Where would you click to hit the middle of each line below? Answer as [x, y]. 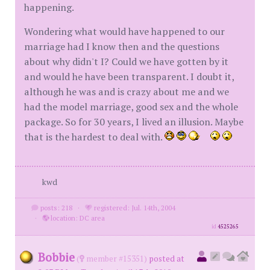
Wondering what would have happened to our [124, 31]
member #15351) [116, 259]
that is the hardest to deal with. [94, 137]
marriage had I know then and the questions [122, 46]
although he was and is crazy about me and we [127, 92]
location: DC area [77, 218]
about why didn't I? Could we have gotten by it [126, 61]
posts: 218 [55, 208]
